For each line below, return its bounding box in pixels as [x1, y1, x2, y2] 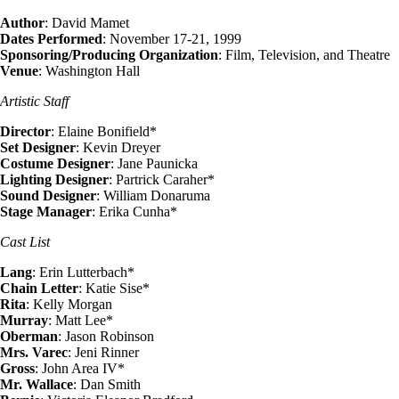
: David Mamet [45, 14, 129, 30]
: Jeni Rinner [68, 344, 139, 360]
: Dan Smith [73, 376, 141, 392]
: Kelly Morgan [26, 296, 112, 312]
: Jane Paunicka [110, 155, 198, 171]
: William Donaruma [96, 187, 210, 203]
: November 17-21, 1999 [102, 30, 241, 46]
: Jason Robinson [58, 328, 154, 344]
